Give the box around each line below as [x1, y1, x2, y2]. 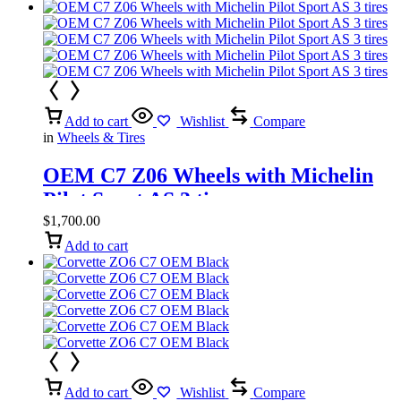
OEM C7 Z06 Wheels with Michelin [43, 163, 373, 187]
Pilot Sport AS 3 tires [43, 187, 237, 211]
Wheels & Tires [57, 129, 145, 145]
